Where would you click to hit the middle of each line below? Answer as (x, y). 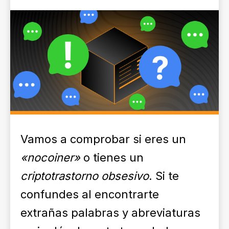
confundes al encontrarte (90, 194)
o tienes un (112, 157)
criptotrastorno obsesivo (85, 176)
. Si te (164, 176)
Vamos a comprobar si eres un (103, 139)
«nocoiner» (50, 157)
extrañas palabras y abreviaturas (110, 213)
